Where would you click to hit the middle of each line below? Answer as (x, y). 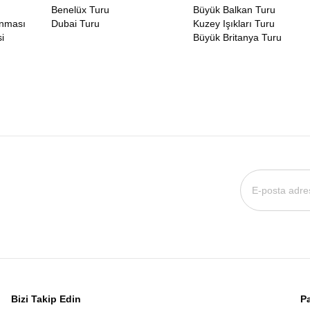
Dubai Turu (75, 24)
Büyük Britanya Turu (237, 37)
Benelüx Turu (80, 10)
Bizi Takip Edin (46, 299)
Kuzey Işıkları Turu (234, 24)
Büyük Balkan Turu (234, 10)
